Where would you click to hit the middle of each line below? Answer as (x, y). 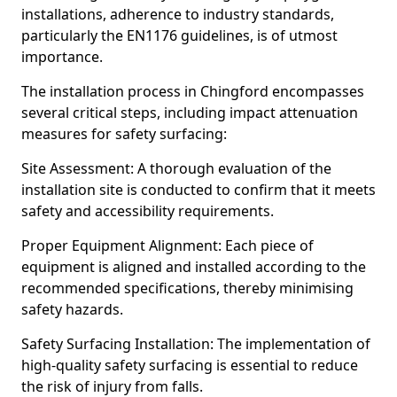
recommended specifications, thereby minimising (187, 288)
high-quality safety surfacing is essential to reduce (190, 365)
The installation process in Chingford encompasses (193, 91)
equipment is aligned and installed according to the (194, 267)
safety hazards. (72, 309)
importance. (62, 57)
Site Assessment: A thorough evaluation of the (176, 168)
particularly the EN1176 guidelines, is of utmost (179, 35)
